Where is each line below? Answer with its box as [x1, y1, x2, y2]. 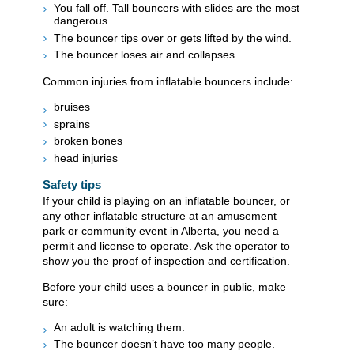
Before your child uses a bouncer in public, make [43, 280, 286, 293]
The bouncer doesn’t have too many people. [54, 337, 275, 351]
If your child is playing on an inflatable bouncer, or [43, 194, 290, 207]
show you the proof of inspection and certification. [43, 254, 290, 267]
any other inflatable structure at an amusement [43, 209, 277, 222]
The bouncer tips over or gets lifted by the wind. [54, 31, 292, 44]
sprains [54, 117, 90, 130]
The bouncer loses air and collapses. [54, 48, 238, 62]
